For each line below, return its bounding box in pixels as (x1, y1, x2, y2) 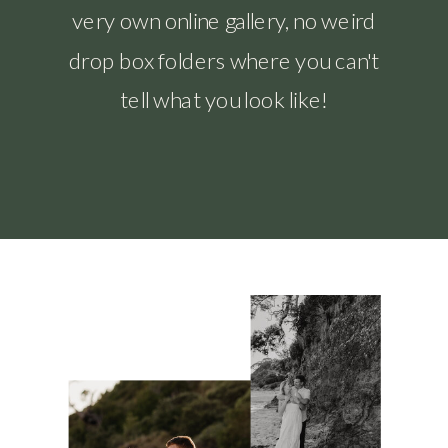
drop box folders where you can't (68, 46, 380, 73)
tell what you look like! (119, 85, 329, 112)
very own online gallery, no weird (72, 6, 376, 34)
